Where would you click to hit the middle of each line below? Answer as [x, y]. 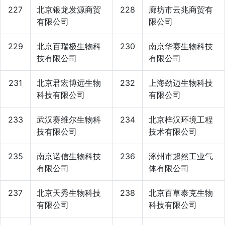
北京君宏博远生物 [69, 83]
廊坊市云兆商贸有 [181, 9]
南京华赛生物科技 [181, 46]
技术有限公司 [173, 131]
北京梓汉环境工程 [181, 119]
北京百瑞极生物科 [69, 46]
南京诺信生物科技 [69, 156]
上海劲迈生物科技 [181, 83]
